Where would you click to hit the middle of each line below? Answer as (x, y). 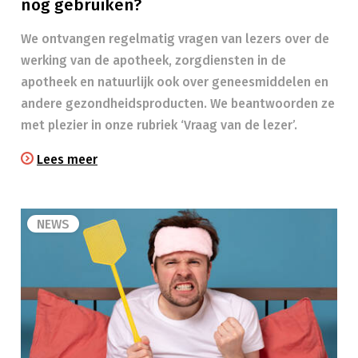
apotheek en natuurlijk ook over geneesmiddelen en (175, 82)
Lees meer (67, 159)
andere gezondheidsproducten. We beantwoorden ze (178, 103)
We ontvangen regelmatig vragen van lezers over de (175, 39)
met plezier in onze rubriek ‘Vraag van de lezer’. (159, 125)
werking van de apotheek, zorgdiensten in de (153, 60)
